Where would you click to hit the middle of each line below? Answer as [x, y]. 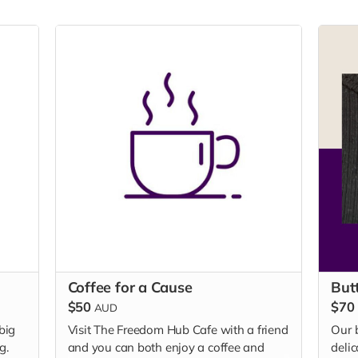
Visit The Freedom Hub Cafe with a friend [178, 330]
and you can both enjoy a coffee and [166, 348]
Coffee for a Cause [130, 287]
